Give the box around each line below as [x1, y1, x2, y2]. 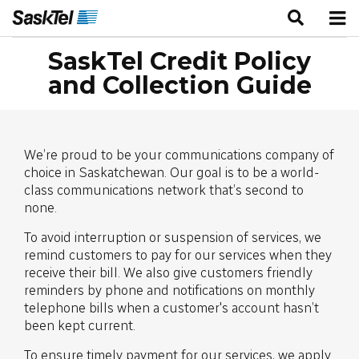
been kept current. [24, 317, 135, 333]
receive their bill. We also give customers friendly [24, 264, 313, 280]
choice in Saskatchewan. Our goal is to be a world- [24, 164, 320, 180]
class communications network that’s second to [24, 182, 304, 198]
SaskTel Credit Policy [48, 46, 311, 76]
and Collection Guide [47, 71, 312, 100]
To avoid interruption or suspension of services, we [24, 229, 321, 245]
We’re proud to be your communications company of [24, 147, 334, 163]
